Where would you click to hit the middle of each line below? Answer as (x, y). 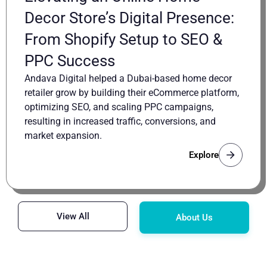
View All (73, 216)
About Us (194, 217)
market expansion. (63, 135)
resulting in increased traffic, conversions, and (120, 121)
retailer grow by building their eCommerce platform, (132, 92)
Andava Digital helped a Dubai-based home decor (128, 78)
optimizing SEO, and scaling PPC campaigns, (119, 107)
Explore (204, 155)
